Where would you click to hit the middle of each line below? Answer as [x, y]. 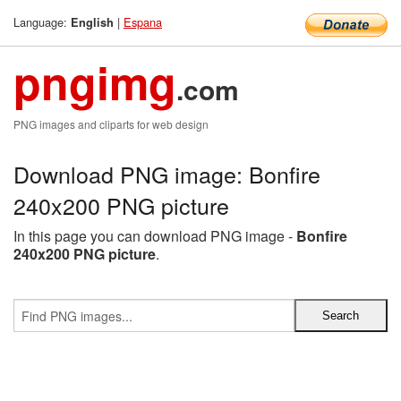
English [92, 22]
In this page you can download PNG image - [155, 236]
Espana [143, 22]
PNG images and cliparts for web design [111, 124]
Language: [42, 22]
